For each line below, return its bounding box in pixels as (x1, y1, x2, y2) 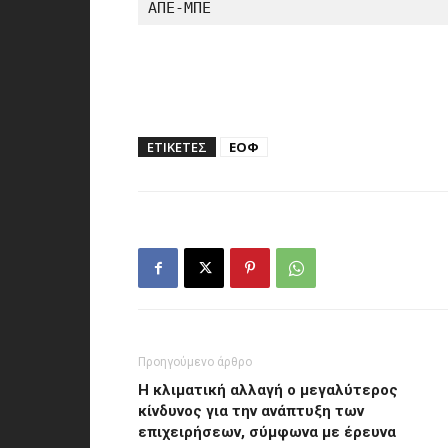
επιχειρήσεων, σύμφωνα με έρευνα (138, 423, 396, 441)
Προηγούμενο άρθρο (138, 355, 252, 369)
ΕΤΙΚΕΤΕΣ (147, 138, 207, 156)
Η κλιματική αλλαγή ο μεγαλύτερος (138, 381, 398, 399)
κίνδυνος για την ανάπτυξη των (138, 402, 364, 420)
